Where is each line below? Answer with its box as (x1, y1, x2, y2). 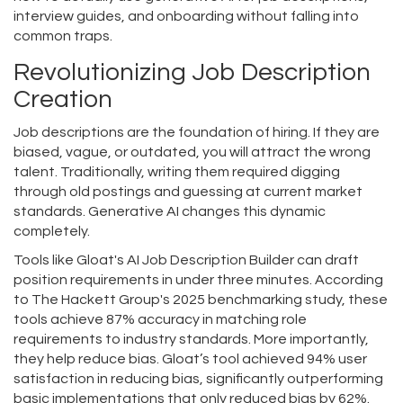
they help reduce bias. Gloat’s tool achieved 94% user (13, 352, 367, 367)
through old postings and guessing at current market (13, 184, 363, 200)
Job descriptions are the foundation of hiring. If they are (13, 125, 380, 140)
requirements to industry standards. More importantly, (13, 332, 369, 347)
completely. (13, 224, 90, 239)
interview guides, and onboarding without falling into (13, 9, 359, 24)
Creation (13, 86, 112, 113)
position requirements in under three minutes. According (13, 273, 383, 288)
